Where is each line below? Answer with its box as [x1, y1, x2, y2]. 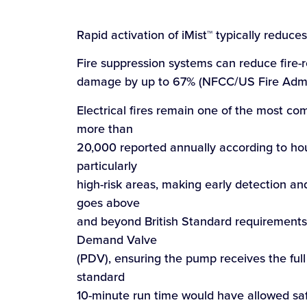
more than [77, 119, 133, 137]
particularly [77, 156, 137, 174]
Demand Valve [77, 230, 157, 248]
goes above [77, 193, 140, 211]
